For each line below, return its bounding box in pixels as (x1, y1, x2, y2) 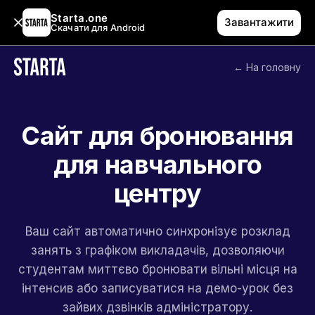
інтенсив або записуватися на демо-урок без (22, 281, 293, 295)
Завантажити (224, 15, 294, 29)
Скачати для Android (51, 22, 146, 33)
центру (114, 178, 201, 209)
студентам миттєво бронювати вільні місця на (18, 262, 297, 276)
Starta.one (51, 11, 108, 25)
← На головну (233, 60, 301, 73)
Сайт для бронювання (21, 120, 294, 151)
